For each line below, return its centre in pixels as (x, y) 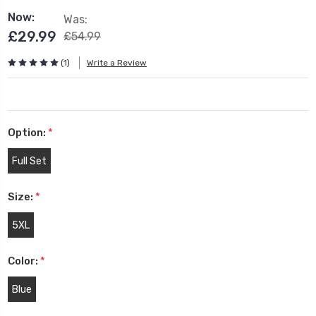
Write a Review (117, 62)
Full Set (29, 162)
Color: (24, 261)
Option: (28, 133)
